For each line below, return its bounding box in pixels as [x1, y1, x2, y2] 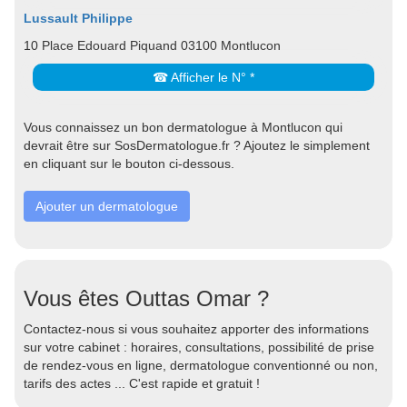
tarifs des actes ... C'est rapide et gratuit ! [24, 376, 260, 391]
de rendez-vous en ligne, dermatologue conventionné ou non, [24, 358, 378, 372]
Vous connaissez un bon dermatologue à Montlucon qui [24, 120, 342, 134]
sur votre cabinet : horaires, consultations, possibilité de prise [24, 340, 374, 354]
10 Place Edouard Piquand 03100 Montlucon [24, 38, 281, 53]
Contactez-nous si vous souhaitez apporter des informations [24, 322, 369, 336]
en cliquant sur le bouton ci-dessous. [24, 156, 234, 171]
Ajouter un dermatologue [35, 199, 178, 213]
